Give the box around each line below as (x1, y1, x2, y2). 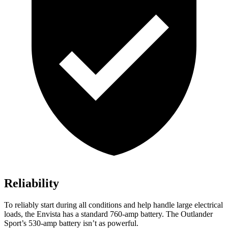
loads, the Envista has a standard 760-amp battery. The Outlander (4, 210, 213, 219)
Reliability (4, 177, 59, 190)
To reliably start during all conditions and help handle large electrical (4, 201, 223, 210)
